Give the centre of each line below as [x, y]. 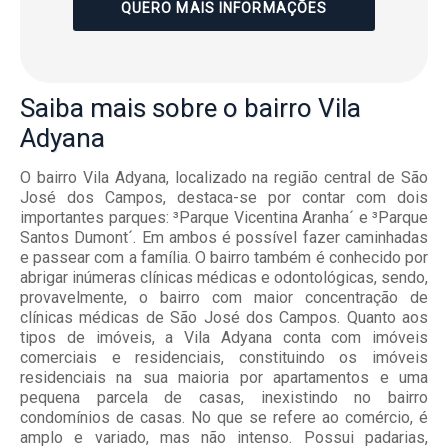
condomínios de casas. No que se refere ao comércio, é [224, 418]
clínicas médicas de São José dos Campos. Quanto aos [224, 318]
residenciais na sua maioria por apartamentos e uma [224, 378]
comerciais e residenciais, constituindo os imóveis [224, 358]
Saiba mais [83, 108]
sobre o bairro [232, 108]
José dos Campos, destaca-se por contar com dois [224, 198]
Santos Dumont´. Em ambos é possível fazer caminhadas [224, 238]
